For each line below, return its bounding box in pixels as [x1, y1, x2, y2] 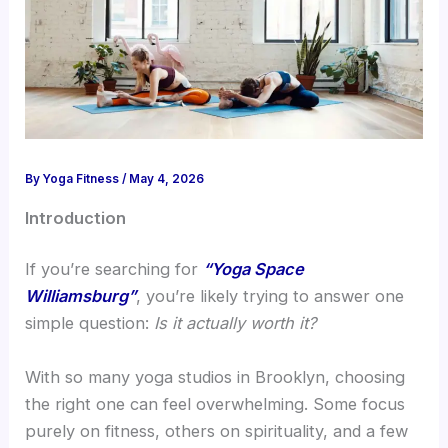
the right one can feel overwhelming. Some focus [25, 393, 406, 414]
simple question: [25, 313, 155, 334]
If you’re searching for [25, 259, 204, 280]
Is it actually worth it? [154, 313, 317, 334]
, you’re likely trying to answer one [136, 286, 405, 307]
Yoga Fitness [43, 172, 123, 187]
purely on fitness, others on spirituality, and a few [25, 420, 409, 441]
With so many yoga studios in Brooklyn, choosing [25, 366, 406, 387]
